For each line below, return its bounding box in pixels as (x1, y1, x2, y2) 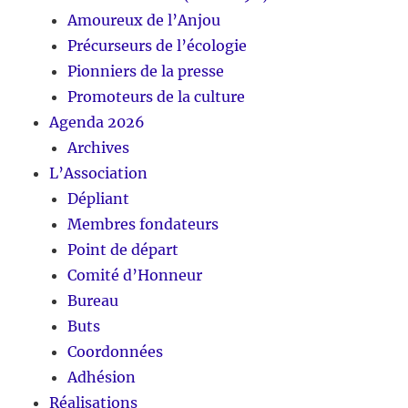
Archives (67, 138, 130, 158)
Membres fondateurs (67, 215, 219, 234)
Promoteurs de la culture (67, 87, 246, 107)
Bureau (67, 291, 119, 311)
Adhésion (67, 368, 137, 387)
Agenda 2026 (49, 113, 146, 132)
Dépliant (67, 189, 130, 209)
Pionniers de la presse (67, 62, 225, 81)
